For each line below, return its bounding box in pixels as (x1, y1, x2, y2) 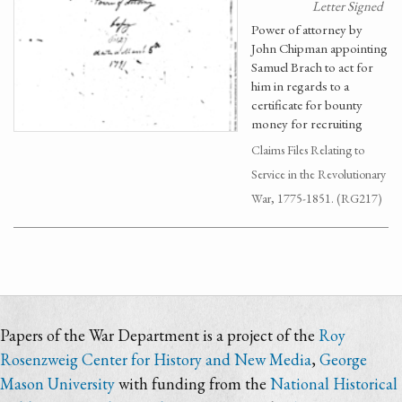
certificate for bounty (251, 96, 363, 113)
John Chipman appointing (251, 39, 388, 57)
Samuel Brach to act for (251, 58, 373, 75)
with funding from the (115, 373, 270, 394)
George (319, 349, 367, 370)
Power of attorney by (251, 21, 363, 38)
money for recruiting (251, 115, 363, 132)
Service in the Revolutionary (251, 166, 386, 182)
